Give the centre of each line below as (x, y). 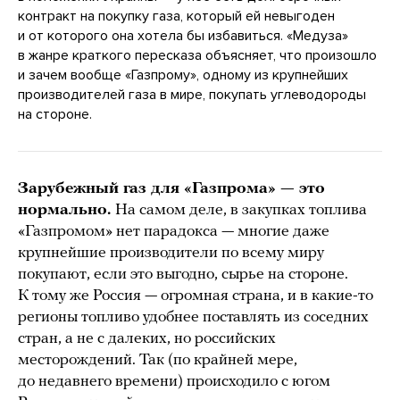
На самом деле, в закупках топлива (241, 210)
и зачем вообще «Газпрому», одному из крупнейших (183, 75)
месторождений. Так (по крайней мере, (158, 360)
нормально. (67, 210)
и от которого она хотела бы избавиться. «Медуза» (183, 35)
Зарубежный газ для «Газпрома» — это (171, 188)
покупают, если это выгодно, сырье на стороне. (183, 274)
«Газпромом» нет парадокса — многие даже (174, 231)
